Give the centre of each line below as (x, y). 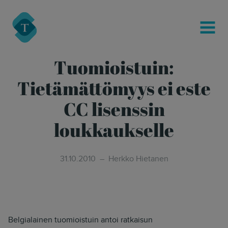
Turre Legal (21, 11)
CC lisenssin (114, 109)
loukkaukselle (114, 130)
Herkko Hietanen (138, 159)
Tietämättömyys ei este (114, 88)
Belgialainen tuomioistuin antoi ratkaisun (80, 220)
